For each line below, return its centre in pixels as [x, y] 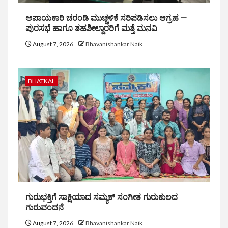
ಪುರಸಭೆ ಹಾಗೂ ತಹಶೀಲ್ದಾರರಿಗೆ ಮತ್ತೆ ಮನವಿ [91, 28]
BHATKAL [41, 81]
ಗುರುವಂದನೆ [45, 208]
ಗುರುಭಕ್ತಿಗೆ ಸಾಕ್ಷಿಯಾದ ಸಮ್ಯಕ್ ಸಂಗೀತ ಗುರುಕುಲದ [102, 197]
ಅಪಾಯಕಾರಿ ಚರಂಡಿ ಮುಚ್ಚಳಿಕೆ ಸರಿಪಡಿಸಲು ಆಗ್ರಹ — [106, 18]
